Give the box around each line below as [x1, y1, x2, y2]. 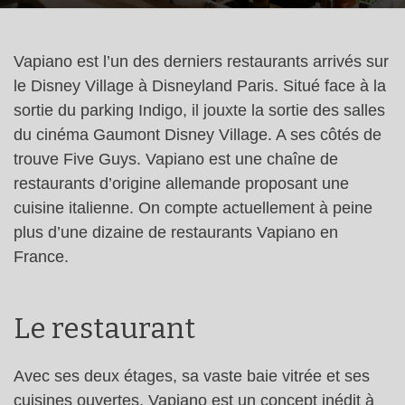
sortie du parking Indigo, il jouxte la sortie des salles [14, 101, 385, 119]
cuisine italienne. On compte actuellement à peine [14, 199, 372, 217]
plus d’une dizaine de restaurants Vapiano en [14, 223, 338, 241]
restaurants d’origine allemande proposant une [14, 174, 349, 193]
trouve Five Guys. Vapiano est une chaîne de [14, 150, 338, 168]
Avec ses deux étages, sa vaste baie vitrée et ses [14, 366, 370, 385]
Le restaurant [14, 311, 195, 345]
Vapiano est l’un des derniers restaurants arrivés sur [14, 52, 389, 71]
